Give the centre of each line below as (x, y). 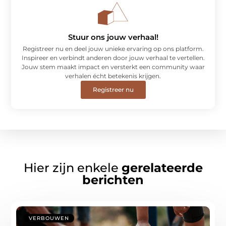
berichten (113, 180)
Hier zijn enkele (72, 168)
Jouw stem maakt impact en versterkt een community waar (113, 67)
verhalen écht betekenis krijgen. (113, 76)
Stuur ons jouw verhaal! (113, 37)
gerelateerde (162, 168)
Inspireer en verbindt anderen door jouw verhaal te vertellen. (113, 58)
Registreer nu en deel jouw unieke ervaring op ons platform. (113, 49)
